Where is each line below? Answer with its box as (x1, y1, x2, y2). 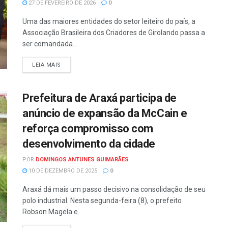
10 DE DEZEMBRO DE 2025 (27, 167, 97, 175)
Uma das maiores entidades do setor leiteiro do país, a (22, 17, 195, 26)
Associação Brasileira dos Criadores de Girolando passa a (22, 28, 205, 37)
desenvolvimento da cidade (22, 137, 155, 151)
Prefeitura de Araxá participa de (22, 92, 177, 105)
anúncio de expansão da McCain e (22, 107, 187, 120)
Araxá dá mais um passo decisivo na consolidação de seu (22, 185, 206, 194)
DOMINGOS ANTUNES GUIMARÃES (36, 156, 129, 163)
